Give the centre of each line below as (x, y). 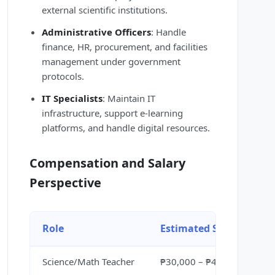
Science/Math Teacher (88, 262)
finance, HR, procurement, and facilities (125, 47)
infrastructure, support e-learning (112, 113)
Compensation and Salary (107, 163)
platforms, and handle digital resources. (126, 128)
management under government (111, 62)
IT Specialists (72, 99)
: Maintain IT (129, 99)
